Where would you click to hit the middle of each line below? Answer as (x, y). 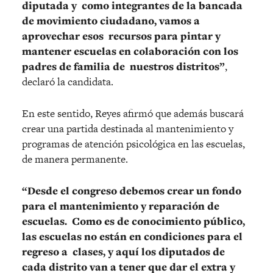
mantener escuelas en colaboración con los (130, 51)
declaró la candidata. (69, 81)
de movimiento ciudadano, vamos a (111, 20)
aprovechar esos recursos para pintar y (121, 36)
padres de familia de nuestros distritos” (123, 66)
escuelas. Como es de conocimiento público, (133, 221)
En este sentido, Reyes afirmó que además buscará (133, 113)
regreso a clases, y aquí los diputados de (123, 251)
